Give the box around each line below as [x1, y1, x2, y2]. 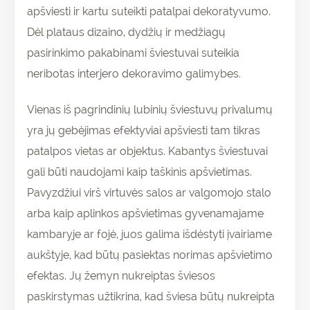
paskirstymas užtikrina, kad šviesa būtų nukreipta [27, 289, 275, 303]
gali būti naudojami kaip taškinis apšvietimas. [27, 165, 252, 179]
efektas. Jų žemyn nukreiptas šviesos [27, 268, 215, 282]
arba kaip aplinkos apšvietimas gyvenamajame [27, 206, 264, 220]
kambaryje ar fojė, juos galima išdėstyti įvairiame [27, 227, 272, 241]
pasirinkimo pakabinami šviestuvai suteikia [27, 46, 239, 60]
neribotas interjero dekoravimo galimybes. [27, 66, 241, 80]
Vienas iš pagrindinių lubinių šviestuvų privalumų [27, 102, 273, 116]
